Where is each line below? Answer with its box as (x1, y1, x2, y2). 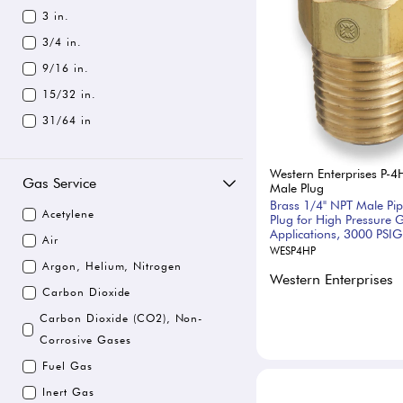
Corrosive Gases (40, 333, 131, 346)
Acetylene (42, 207, 94, 220)
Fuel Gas (42, 359, 93, 372)
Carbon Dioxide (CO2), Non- (40, 311, 203, 325)
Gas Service (22, 175, 96, 192)
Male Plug (270, 181, 324, 195)
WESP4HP (270, 244, 316, 257)
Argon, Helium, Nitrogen (42, 259, 183, 273)
